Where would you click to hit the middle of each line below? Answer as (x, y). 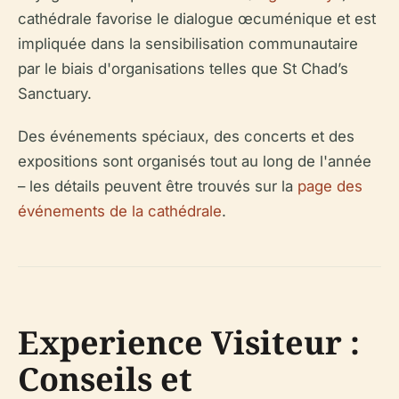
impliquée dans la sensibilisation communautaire (188, 43)
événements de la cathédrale (120, 211)
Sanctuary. (55, 93)
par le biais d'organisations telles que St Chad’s (183, 68)
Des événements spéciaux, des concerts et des (186, 136)
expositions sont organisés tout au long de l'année (195, 161)
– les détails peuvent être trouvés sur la (158, 186)
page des (330, 186)
